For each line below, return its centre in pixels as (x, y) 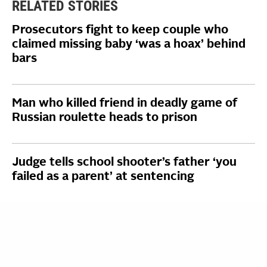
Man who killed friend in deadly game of (125, 104)
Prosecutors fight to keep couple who (120, 30)
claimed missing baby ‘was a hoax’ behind (129, 45)
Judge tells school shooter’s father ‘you (124, 163)
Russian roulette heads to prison (105, 118)
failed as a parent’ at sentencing (103, 177)
